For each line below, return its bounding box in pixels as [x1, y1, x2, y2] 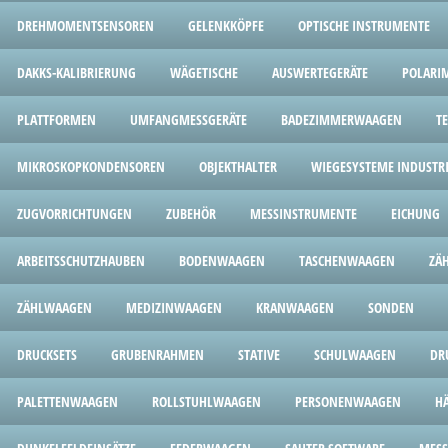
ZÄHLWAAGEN [17, 298, 92, 317]
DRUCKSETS [17, 345, 77, 364]
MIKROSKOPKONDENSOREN [17, 157, 165, 176]
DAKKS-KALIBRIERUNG [17, 63, 136, 82]
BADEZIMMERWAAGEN [281, 110, 402, 129]
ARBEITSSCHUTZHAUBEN [17, 251, 145, 270]
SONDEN [368, 298, 414, 317]
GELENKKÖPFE [188, 16, 264, 35]
